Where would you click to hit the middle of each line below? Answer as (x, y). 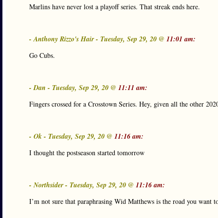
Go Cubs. (42, 55)
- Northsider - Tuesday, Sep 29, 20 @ (82, 185)
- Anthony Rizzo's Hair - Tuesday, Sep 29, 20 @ (98, 39)
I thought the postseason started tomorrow (87, 153)
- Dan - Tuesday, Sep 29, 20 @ (74, 88)
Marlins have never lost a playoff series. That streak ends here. (115, 7)
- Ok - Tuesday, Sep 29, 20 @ (72, 136)
